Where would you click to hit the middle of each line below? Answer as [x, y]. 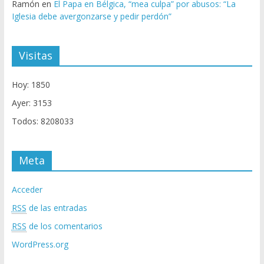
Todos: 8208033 [42, 121]
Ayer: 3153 [32, 103]
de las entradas [57, 208]
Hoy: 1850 [31, 85]
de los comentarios [64, 226]
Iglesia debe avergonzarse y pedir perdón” [91, 16]
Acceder [27, 190]
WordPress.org [40, 245]
